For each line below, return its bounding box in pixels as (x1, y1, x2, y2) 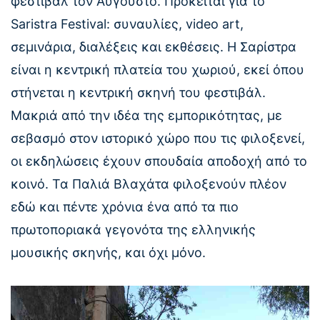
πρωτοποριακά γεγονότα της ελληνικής (11, 222, 256, 238)
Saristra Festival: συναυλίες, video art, (11, 16, 244, 32)
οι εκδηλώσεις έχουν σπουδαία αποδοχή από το (11, 154, 307, 169)
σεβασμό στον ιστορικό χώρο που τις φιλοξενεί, (11, 131, 305, 146)
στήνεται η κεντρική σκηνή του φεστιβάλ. (11, 85, 266, 101)
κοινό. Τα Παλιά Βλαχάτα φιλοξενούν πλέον (11, 176, 286, 192)
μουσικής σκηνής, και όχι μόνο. (11, 245, 206, 261)
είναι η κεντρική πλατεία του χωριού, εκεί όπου (11, 62, 304, 78)
